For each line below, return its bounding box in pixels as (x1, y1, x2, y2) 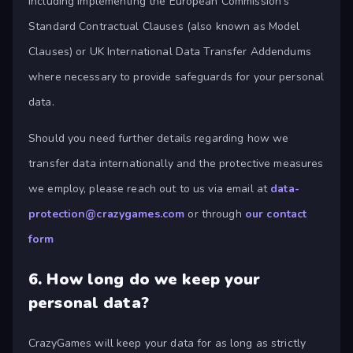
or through (184, 206, 245, 222)
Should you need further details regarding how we (28, 131, 289, 147)
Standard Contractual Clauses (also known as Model (28, 19, 300, 35)
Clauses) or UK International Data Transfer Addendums (28, 44, 311, 60)
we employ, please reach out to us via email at (28, 181, 271, 197)
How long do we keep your (46, 269, 261, 291)
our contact (244, 206, 307, 222)
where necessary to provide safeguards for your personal (28, 69, 325, 85)
